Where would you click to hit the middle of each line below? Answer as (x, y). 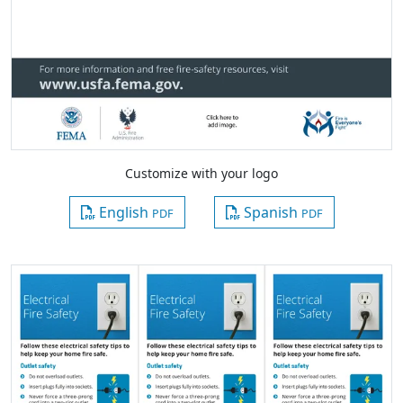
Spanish (270, 213)
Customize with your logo (201, 174)
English (123, 213)
